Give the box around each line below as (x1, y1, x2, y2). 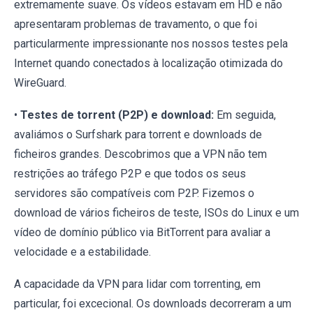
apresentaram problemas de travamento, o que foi (14, 17, 257, 31)
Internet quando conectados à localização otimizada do (14, 57, 283, 71)
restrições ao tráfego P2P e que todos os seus (14, 167, 246, 181)
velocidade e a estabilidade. (14, 245, 151, 259)
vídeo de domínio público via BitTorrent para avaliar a (14, 226, 270, 240)
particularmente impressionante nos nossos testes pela (14, 37, 288, 51)
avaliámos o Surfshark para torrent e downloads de (14, 128, 262, 142)
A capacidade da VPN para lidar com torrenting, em (14, 277, 261, 291)
